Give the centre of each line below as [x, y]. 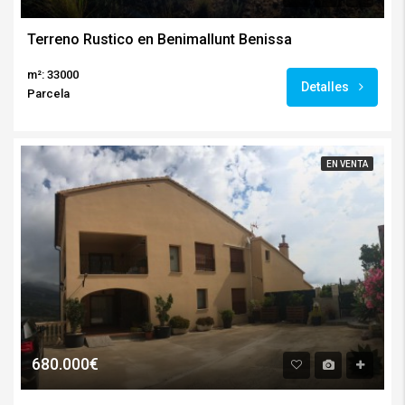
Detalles [326, 87]
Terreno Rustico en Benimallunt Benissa [160, 40]
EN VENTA [347, 165]
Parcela [48, 94]
